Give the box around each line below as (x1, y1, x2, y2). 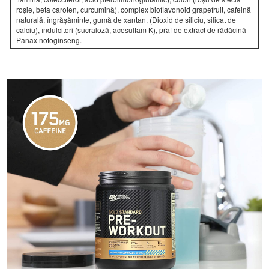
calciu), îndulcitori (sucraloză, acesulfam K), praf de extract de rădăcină (16, 25, 247, 35)
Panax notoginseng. (16, 35, 82, 46)
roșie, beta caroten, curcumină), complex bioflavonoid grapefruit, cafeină (16, 4, 252, 15)
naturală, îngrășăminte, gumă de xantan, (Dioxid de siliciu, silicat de (16, 14, 237, 25)
